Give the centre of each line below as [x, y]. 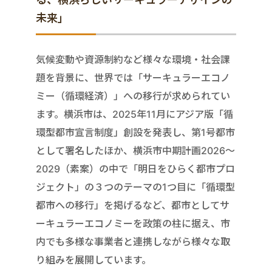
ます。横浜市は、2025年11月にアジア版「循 [134, 114]
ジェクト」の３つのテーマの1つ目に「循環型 [135, 187]
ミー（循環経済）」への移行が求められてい [133, 96]
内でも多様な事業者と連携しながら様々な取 [133, 242]
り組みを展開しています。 [93, 260]
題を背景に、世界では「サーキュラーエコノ [133, 78]
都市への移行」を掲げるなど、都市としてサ [133, 205]
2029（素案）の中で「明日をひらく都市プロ [135, 169]
